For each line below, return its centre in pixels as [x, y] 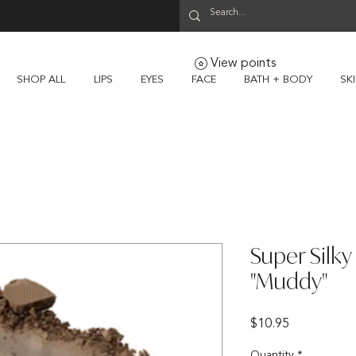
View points [243, 64]
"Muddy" [288, 281]
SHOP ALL [41, 80]
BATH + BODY [278, 80]
